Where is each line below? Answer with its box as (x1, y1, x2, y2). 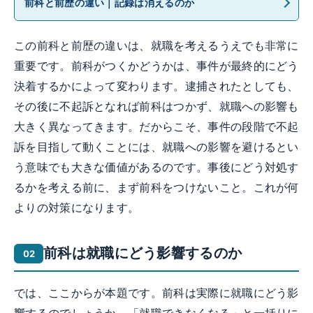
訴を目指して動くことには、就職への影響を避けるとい (14, 140, 299, 154)
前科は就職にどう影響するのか (43, 245, 242, 262)
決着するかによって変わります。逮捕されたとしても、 (14, 80, 299, 94)
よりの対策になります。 (14, 201, 140, 215)
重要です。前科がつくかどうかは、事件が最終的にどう (14, 59, 299, 73)
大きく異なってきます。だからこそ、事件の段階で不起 (14, 120, 299, 134)
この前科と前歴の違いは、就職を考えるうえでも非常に (14, 39, 299, 53)
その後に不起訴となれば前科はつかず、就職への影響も (14, 100, 299, 114)
